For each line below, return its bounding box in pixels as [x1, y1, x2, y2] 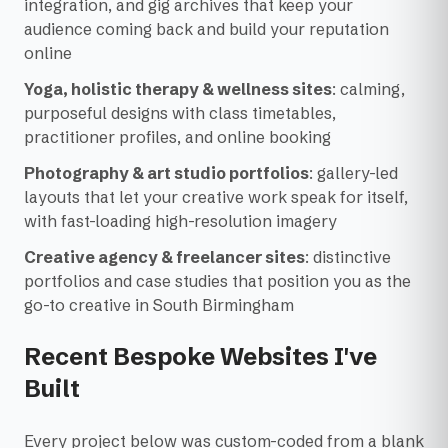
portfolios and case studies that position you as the [24, 271, 411, 291]
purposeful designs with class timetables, [24, 103, 336, 123]
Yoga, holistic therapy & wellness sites [24, 79, 332, 99]
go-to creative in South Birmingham [24, 295, 294, 315]
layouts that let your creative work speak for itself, [24, 187, 408, 207]
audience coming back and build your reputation [24, 19, 389, 39]
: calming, [332, 79, 405, 99]
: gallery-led [309, 163, 398, 183]
